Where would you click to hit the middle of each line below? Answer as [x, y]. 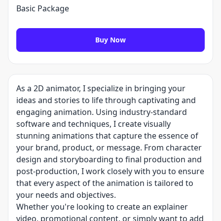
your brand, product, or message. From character [109, 147]
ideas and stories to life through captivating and [106, 100]
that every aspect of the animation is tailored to [105, 183]
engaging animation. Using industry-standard [102, 112]
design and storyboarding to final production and [109, 159]
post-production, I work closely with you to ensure [110, 171]
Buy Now [110, 40]
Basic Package [43, 8]
